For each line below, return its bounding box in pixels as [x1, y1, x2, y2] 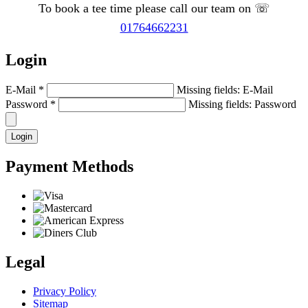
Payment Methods [5, 157, 133, 176]
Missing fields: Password [188, 98, 296, 111]
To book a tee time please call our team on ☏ [38, 1, 270, 16]
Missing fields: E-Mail [177, 84, 273, 96]
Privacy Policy [33, 285, 96, 297]
